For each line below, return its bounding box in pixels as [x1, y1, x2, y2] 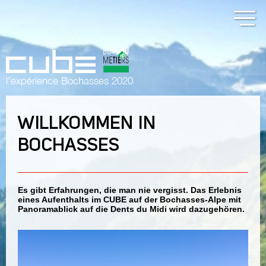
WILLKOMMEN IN [18, 115, 156, 134]
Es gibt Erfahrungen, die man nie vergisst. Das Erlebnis [18, 185, 242, 195]
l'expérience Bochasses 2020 [6, 75, 133, 87]
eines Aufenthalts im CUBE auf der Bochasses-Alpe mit [18, 194, 241, 204]
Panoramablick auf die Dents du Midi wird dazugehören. [18, 204, 245, 214]
